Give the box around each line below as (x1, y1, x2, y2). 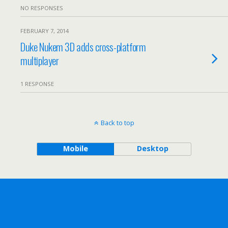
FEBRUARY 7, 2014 (20, 27, 69, 35)
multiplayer (20, 52, 59, 68)
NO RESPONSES (20, 4, 63, 12)
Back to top (100, 118, 134, 127)
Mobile (63, 144, 88, 153)
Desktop (136, 144, 168, 153)
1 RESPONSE (20, 80, 54, 88)
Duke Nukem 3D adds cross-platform (20, 39, 146, 54)
